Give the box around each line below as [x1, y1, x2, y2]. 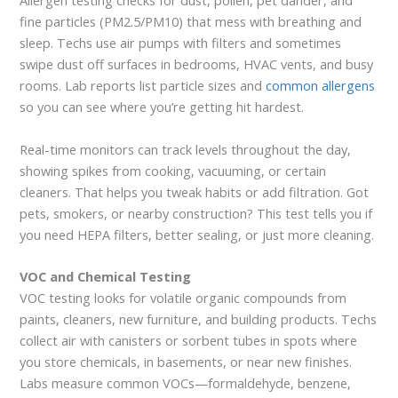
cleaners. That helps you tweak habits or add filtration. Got [20, 182, 370, 201]
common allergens [266, 76, 376, 95]
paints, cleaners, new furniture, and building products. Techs [20, 310, 378, 329]
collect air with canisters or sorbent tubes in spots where [20, 331, 358, 350]
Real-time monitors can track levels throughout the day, [20, 139, 352, 158]
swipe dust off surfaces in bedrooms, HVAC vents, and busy [20, 55, 374, 74]
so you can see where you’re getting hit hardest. [20, 98, 305, 116]
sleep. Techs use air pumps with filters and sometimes [20, 34, 342, 52]
